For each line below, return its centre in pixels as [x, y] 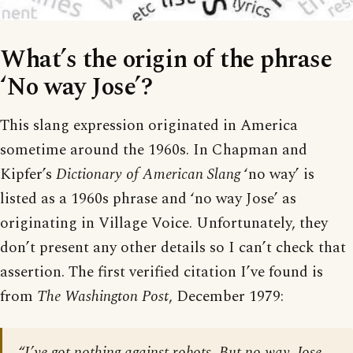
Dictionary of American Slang [148, 174]
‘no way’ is [277, 174]
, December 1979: [226, 296]
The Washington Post [103, 296]
